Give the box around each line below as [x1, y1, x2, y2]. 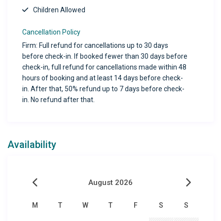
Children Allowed [33, 6, 86, 14]
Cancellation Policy [22, 28, 81, 37]
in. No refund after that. [22, 96, 95, 104]
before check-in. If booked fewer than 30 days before [22, 52, 188, 61]
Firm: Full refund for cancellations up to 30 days [22, 41, 169, 50]
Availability [7, 139, 57, 151]
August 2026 [88, 178, 133, 187]
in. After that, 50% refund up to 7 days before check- [22, 85, 185, 93]
